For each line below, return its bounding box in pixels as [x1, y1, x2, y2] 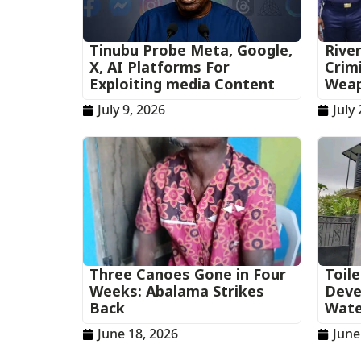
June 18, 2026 [98, 325, 178, 342]
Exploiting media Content [89, 74, 275, 93]
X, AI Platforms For [89, 57, 230, 77]
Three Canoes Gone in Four [89, 264, 286, 284]
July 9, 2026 [98, 101, 165, 118]
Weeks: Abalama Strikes [89, 281, 264, 301]
